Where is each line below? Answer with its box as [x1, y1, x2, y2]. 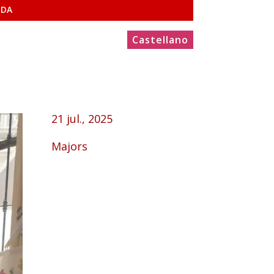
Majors [51, 138, 88, 154]
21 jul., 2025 [51, 111, 113, 126]
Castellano [132, 33, 188, 47]
